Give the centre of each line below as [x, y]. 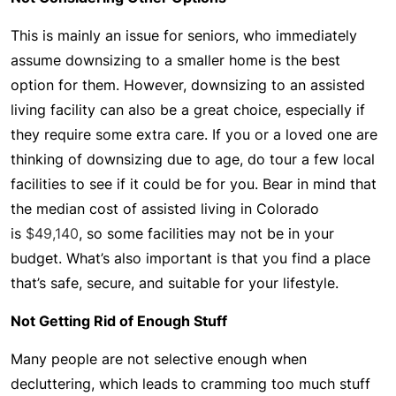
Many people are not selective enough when [159, 359]
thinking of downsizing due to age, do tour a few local [193, 159]
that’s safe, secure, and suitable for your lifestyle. [175, 283]
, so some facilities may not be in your [206, 233]
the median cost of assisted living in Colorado [165, 209]
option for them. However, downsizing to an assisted [188, 85]
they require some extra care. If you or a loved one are [194, 134]
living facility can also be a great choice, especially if [188, 110]
